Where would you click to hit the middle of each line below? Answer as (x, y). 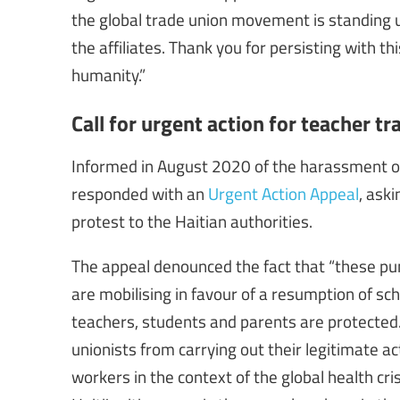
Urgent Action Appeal (283, 192)
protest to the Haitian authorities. (192, 220)
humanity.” (108, 74)
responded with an (140, 192)
